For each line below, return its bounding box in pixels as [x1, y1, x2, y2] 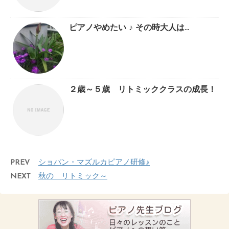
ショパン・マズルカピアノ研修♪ [38, 159, 150, 167]
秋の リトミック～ [38, 173, 107, 181]
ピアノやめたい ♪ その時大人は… [69, 24, 189, 33]
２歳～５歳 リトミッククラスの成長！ [69, 86, 216, 95]
